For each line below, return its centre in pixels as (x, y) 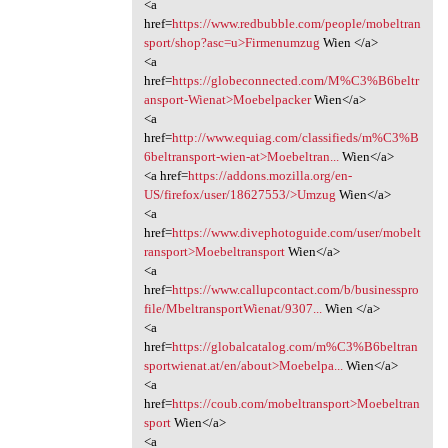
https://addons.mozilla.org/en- (269, 176)
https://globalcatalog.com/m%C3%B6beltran (294, 347)
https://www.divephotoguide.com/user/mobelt (296, 233)
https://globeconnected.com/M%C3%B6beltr (295, 81)
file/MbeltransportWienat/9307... (232, 309)
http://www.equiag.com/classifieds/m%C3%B (295, 138)
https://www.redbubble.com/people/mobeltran (296, 24)
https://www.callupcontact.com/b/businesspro (295, 290)
